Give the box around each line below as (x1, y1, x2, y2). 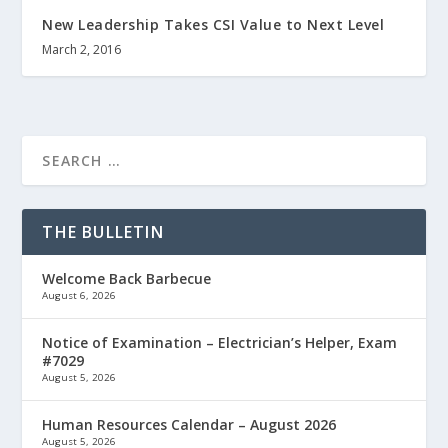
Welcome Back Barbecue (42, 269, 212, 289)
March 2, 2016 (42, 41, 122, 59)
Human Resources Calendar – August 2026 (42, 415, 337, 435)
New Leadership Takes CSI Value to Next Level (42, 15, 385, 35)
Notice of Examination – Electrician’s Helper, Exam (42, 333, 398, 353)
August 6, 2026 (42, 289, 117, 303)
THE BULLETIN (42, 221, 164, 244)
